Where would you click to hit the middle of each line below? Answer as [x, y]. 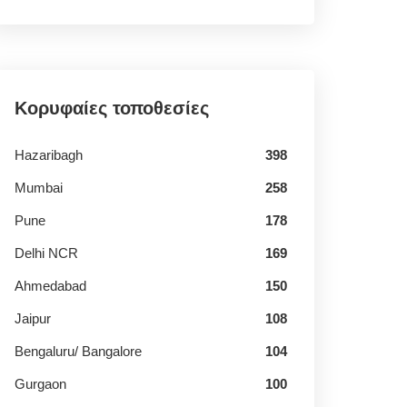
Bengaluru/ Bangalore [78, 351]
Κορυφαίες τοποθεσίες [112, 108]
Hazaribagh [49, 155]
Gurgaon [40, 384]
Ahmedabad [50, 286]
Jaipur [33, 318]
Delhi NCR [46, 253]
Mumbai [39, 188]
